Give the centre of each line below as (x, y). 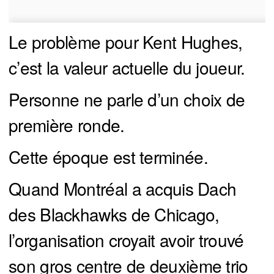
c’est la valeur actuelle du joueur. (127, 67)
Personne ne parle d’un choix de (127, 99)
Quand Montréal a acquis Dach (123, 188)
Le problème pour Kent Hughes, (126, 41)
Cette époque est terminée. (108, 156)
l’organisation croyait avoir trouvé (126, 239)
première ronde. (67, 124)
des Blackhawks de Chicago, (114, 214)
